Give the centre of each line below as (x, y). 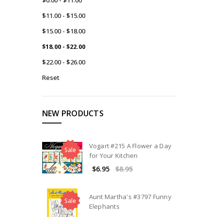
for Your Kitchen (113, 155)
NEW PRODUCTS (73, 113)
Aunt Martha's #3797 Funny (130, 197)
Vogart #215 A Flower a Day (130, 146)
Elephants (104, 207)
